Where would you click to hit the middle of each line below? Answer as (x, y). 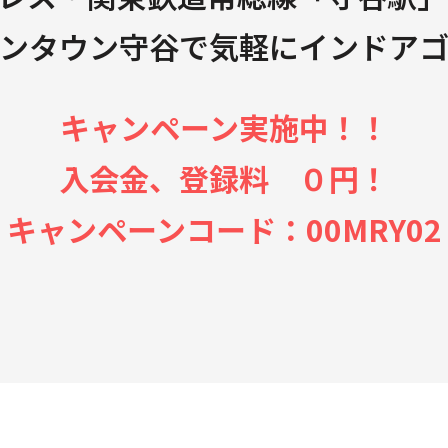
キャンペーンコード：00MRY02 (224, 228)
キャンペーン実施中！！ (224, 126)
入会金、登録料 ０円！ (224, 177)
